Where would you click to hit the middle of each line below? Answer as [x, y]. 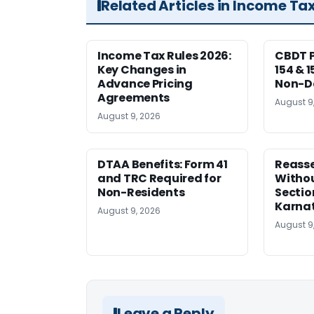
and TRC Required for [159, 179]
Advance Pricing [145, 84]
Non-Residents [141, 193]
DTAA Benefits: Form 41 [163, 165]
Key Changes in [142, 70]
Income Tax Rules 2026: [164, 56]
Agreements [134, 98]
